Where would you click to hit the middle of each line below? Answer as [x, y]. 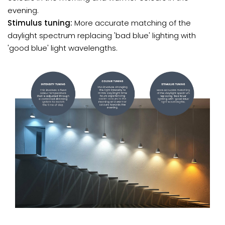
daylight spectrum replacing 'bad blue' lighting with [102, 35]
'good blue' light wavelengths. [63, 48]
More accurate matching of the [133, 23]
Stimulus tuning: [41, 23]
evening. [23, 10]
